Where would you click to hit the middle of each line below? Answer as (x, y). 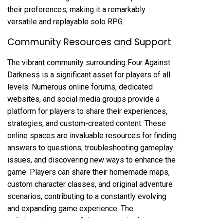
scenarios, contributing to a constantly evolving (87, 196)
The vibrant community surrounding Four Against (89, 62)
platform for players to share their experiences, (87, 111)
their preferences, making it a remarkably (76, 9)
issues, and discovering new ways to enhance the (91, 160)
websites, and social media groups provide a (83, 99)
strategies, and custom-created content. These (87, 123)
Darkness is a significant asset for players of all (89, 74)
